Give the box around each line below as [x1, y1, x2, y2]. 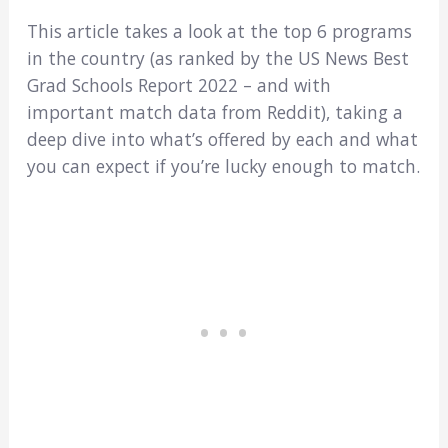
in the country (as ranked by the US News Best [26, 46, 409, 71]
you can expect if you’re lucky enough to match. [26, 154, 420, 179]
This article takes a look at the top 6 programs [26, 19, 412, 44]
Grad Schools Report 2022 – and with [26, 73, 331, 98]
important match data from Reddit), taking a [26, 100, 403, 125]
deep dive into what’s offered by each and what [26, 127, 418, 152]
